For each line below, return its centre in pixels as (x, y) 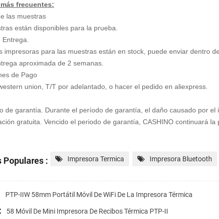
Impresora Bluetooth (181, 159)
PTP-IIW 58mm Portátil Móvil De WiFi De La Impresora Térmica (99, 194)
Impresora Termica (96, 159)
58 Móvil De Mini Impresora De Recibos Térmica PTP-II (87, 211)
